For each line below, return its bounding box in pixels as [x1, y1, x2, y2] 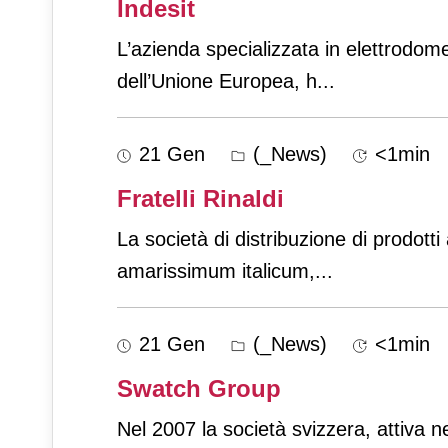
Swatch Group [117, 375, 281, 403]
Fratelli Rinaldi [117, 185, 284, 213]
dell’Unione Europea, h [117, 70, 317, 93]
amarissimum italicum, [117, 260, 315, 283]
